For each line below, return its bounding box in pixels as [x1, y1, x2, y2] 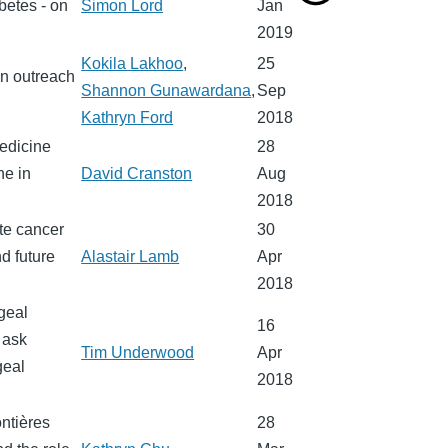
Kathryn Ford [81, 109, 174, 127]
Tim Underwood [81, 344, 195, 362]
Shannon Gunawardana [81, 82, 252, 100]
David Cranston [81, 165, 193, 183]
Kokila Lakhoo [81, 55, 184, 73]
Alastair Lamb [81, 248, 180, 266]
